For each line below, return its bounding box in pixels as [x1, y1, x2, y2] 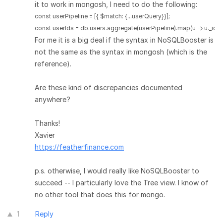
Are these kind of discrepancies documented [35, 83, 182, 92]
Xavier [35, 131, 55, 139]
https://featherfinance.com [35, 143, 124, 151]
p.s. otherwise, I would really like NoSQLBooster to [35, 166, 199, 175]
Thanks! [35, 119, 60, 127]
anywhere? [35, 95, 70, 104]
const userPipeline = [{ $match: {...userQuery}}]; [35, 12, 170, 20]
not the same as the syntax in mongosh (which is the [35, 48, 207, 56]
